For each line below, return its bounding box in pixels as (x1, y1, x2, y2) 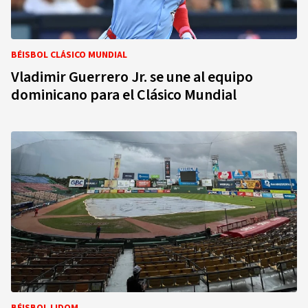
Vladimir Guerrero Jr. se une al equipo (11, 66, 253, 88)
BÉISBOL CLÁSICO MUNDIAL (11, 48, 127, 62)
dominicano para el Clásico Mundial (11, 84, 236, 106)
